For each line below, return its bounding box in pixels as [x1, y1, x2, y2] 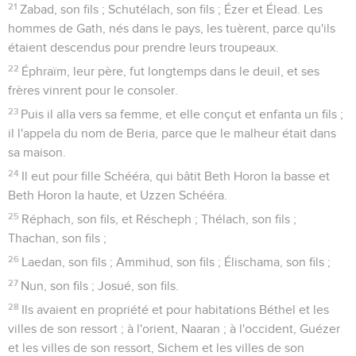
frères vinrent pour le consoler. [8, 83, 178, 97]
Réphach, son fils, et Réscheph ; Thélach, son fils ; [21, 212, 297, 226]
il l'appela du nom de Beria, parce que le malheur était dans [8, 126, 336, 140]
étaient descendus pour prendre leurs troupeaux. [8, 41, 279, 54]
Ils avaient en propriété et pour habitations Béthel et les [21, 303, 330, 316]
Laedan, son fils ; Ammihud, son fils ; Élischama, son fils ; [21, 255, 331, 269]
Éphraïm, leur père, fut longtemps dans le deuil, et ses [21, 64, 320, 78]
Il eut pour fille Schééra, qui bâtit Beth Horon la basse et [21, 169, 331, 183]
